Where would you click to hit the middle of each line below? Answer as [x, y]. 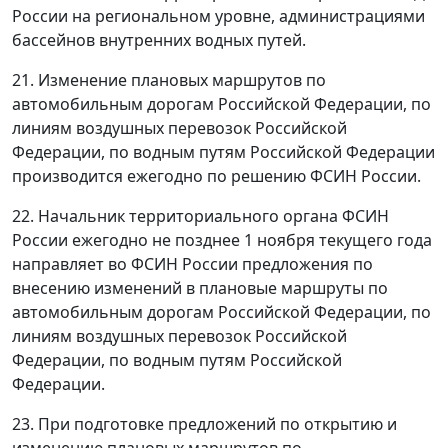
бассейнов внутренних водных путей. [159, 40]
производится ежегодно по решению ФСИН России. [216, 176]
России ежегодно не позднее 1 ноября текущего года [222, 240]
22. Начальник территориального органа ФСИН [200, 216]
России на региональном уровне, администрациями [218, 16]
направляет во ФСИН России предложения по [192, 264]
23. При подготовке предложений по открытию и [204, 424]
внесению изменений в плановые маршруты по [200, 288]
